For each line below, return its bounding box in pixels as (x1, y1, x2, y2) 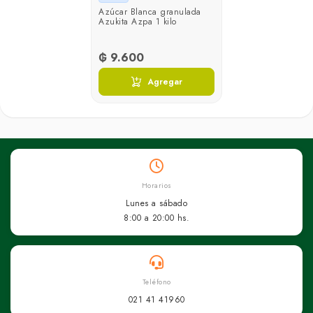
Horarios (141, 180, 172, 191)
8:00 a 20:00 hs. (124, 211, 189, 224)
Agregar (147, 75, 182, 88)
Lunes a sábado (126, 196, 187, 210)
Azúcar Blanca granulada (99, 5, 201, 18)
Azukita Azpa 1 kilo (99, 15, 177, 28)
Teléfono (142, 276, 171, 287)
